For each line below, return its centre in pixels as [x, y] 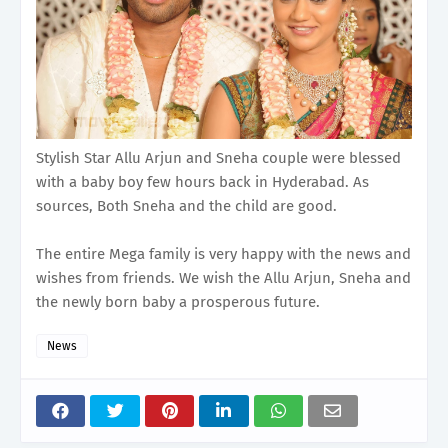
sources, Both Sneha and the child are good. [186, 206]
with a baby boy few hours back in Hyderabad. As [202, 182]
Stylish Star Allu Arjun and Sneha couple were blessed [218, 158]
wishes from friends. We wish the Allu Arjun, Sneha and [223, 278]
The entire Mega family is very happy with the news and [223, 254]
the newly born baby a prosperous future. [178, 302]
